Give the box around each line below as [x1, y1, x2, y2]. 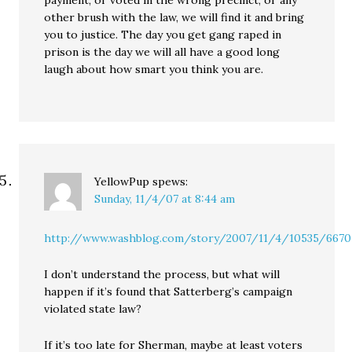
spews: [152, 174, 189, 189]
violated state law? [44, 302, 142, 316]
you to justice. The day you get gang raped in [44, 27, 282, 42]
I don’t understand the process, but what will [44, 267, 280, 281]
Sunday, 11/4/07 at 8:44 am [94, 192, 236, 206]
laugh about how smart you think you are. [44, 62, 264, 76]
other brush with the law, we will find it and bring [44, 10, 305, 24]
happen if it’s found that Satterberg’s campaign [44, 284, 293, 299]
